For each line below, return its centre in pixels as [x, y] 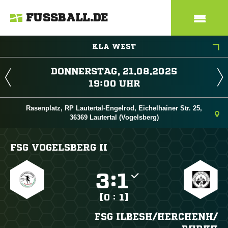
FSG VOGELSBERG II [59, 147]
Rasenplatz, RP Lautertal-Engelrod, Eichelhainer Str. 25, [114, 108]
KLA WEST [114, 46]
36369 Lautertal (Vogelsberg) [114, 117]
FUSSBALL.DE [67, 18]
